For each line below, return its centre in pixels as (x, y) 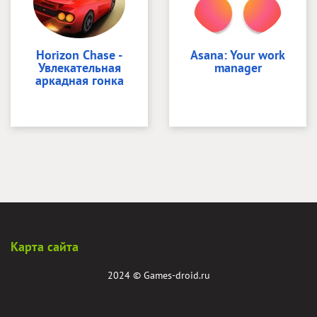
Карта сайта (45, 246)
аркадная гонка (79, 80)
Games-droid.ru (177, 275)
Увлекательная (79, 67)
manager (238, 67)
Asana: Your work (238, 54)
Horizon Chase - (79, 54)
